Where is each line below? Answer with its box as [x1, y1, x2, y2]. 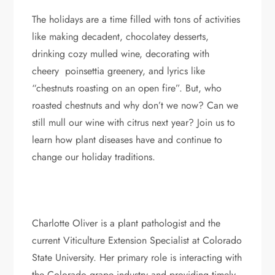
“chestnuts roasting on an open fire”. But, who [32, 80, 222, 95]
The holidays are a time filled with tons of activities [32, 12, 241, 26]
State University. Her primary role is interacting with [32, 250, 242, 265]
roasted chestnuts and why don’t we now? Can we [32, 98, 239, 112]
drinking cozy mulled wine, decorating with [32, 46, 210, 61]
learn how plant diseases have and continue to [32, 132, 223, 147]
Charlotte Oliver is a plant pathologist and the [32, 215, 221, 230]
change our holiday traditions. [32, 149, 159, 164]
